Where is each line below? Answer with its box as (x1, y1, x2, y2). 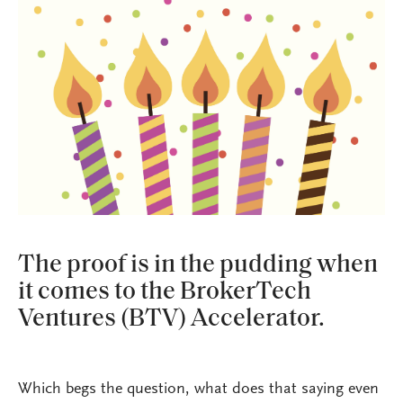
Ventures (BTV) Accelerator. (18, 306, 325, 332)
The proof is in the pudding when (18, 252, 378, 278)
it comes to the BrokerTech (18, 279, 311, 305)
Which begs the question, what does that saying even (18, 381, 379, 398)
